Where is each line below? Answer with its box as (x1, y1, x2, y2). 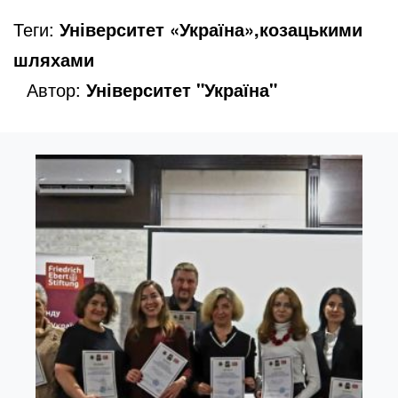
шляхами (13, 45, 94, 72)
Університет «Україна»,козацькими (60, 15, 362, 42)
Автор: (27, 76, 86, 102)
